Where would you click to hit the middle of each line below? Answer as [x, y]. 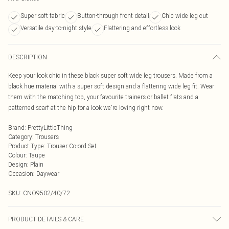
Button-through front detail [113, 16]
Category [20, 137]
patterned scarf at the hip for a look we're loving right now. [86, 108]
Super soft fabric [43, 16]
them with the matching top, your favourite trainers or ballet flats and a [103, 97]
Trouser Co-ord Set [72, 146]
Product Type [26, 146]
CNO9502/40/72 [47, 193]
